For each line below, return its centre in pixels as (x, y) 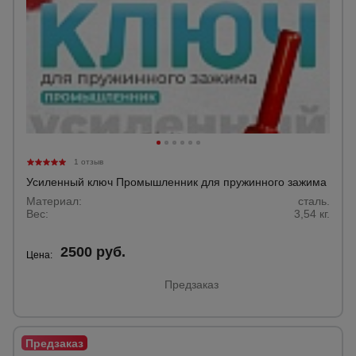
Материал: (54, 201)
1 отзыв (89, 162)
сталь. (314, 201)
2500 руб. (93, 252)
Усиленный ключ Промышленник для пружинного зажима (176, 182)
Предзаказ (192, 284)
